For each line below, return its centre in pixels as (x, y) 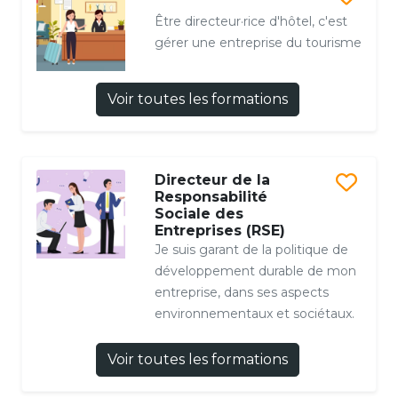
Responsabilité (211, 197)
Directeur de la (212, 180)
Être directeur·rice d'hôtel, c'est (251, 21)
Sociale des (199, 214)
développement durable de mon (255, 271)
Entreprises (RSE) (219, 231)
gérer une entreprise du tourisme (258, 42)
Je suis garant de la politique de (251, 250)
